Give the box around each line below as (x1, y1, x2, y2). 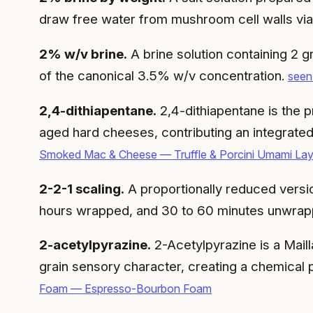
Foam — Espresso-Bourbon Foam (39, 282, 212, 296)
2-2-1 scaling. (39, 180, 124, 197)
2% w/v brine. (39, 45, 127, 62)
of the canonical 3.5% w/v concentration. (39, 67, 288, 84)
